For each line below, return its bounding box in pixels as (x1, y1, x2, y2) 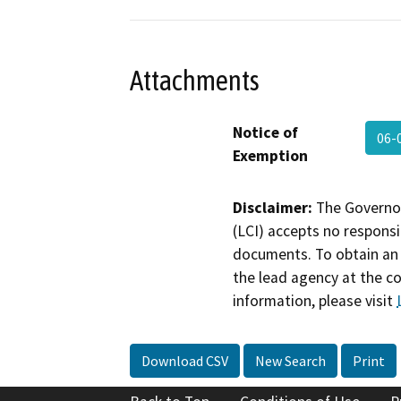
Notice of (233, 122, 298, 142)
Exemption (233, 145, 308, 166)
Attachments (130, 64, 260, 97)
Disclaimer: (233, 197, 312, 218)
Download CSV (141, 352, 228, 371)
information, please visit (233, 290, 397, 311)
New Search (255, 352, 326, 371)
